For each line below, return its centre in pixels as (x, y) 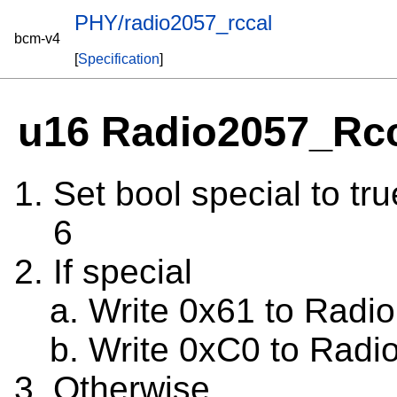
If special (123, 272)
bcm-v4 (37, 39)
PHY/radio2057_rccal (173, 23)
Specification (119, 59)
